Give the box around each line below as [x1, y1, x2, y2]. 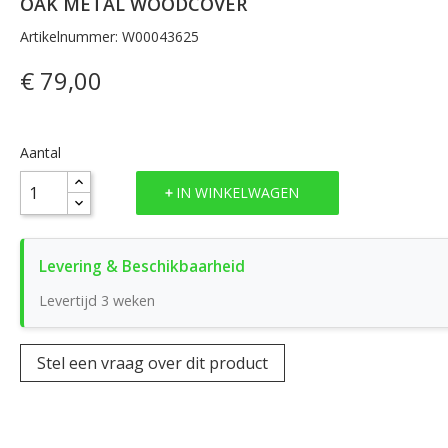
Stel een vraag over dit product [36, 351, 268, 374]
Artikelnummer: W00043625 [19, 26, 199, 46]
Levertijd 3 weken [38, 290, 155, 310]
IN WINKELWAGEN [175, 183, 299, 203]
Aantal [19, 142, 61, 162]
